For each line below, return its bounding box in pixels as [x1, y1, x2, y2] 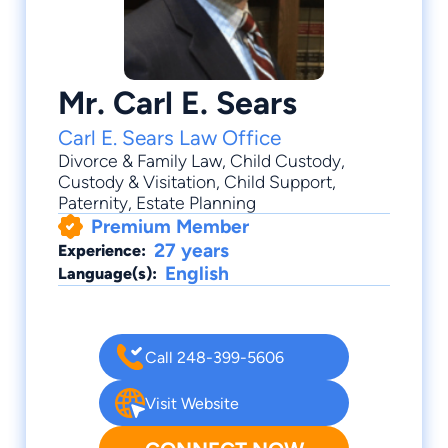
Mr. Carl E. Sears [58, 84, 297, 122]
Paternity [58, 192, 128, 214]
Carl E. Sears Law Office [58, 125, 281, 151]
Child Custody [230, 150, 341, 172]
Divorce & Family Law [58, 150, 222, 172]
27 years [154, 239, 229, 263]
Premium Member [91, 215, 249, 239]
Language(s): [58, 264, 157, 284]
